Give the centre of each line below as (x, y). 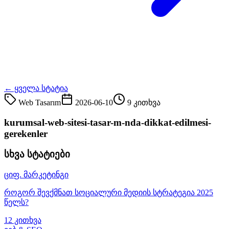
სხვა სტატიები (37, 154)
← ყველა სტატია (36, 88)
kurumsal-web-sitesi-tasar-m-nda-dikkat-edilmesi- (108, 122)
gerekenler (26, 133)
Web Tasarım (40, 102)
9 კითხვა (144, 102)
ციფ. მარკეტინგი (36, 174)
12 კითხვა (23, 220)
